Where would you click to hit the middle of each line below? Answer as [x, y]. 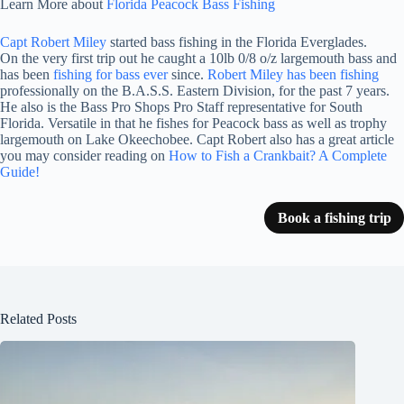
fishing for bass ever [110, 74]
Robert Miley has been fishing [293, 74]
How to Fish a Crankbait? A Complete [278, 155]
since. [188, 74]
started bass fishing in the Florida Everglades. [237, 41]
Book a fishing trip [334, 217]
